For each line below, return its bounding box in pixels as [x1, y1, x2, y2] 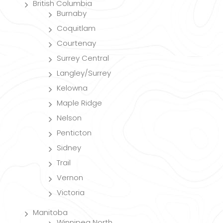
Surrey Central [57, 52, 109, 63]
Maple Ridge [57, 97, 102, 108]
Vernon [57, 172, 83, 183]
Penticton [57, 127, 92, 138]
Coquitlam [57, 22, 96, 33]
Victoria [57, 187, 85, 198]
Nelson [57, 112, 82, 123]
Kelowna [57, 82, 88, 93]
